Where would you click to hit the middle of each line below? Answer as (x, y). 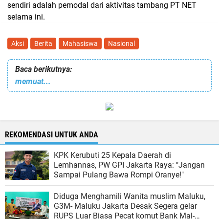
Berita (43, 44)
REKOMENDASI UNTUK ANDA (52, 135)
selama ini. (26, 17)
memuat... (33, 81)
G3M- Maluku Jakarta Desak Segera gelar (125, 206)
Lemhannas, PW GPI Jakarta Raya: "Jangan (129, 165)
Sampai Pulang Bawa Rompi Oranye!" (119, 175)
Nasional (121, 44)
